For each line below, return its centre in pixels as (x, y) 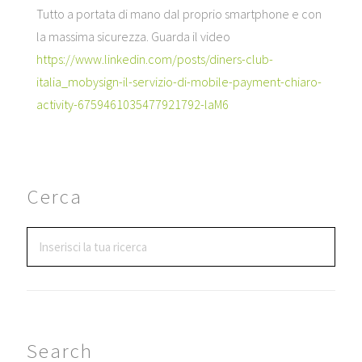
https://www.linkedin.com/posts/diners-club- (154, 59)
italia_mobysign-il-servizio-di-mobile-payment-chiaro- (179, 82)
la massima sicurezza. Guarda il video (133, 37)
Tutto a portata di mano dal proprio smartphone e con (179, 14)
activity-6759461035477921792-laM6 (132, 105)
